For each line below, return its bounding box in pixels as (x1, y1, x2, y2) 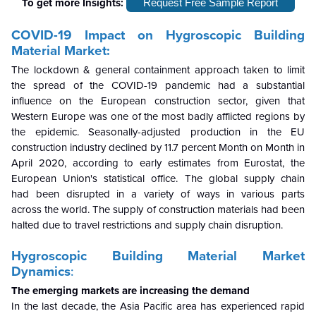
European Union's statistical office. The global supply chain (11, 172, 305, 186)
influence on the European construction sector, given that (11, 95, 305, 108)
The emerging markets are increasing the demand (11, 284, 250, 298)
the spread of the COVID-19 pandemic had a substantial (11, 79, 305, 92)
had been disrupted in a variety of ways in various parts (11, 188, 305, 201)
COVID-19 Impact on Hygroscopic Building (11, 28, 305, 44)
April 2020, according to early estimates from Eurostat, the (11, 157, 305, 170)
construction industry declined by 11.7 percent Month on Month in (11, 141, 305, 154)
